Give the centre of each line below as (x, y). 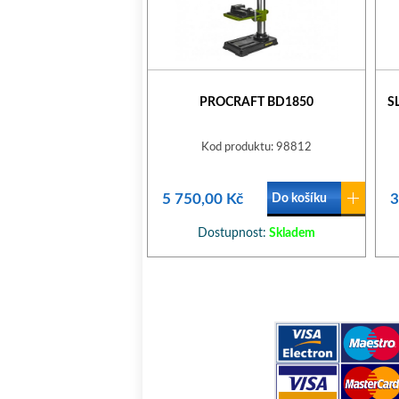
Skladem (291, 233)
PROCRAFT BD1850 (256, 102)
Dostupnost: (232, 233)
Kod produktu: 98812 (256, 147)
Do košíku (299, 199)
